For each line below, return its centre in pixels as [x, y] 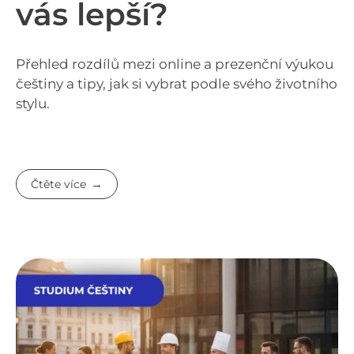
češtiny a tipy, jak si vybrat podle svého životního [177, 83]
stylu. [33, 103]
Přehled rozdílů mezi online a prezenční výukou [175, 64]
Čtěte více [59, 185]
